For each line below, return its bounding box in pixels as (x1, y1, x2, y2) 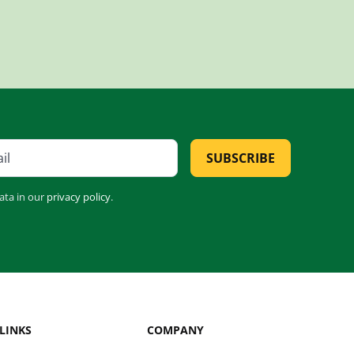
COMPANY (146, 322, 204, 337)
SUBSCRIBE (205, 149, 275, 167)
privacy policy (46, 189, 111, 204)
